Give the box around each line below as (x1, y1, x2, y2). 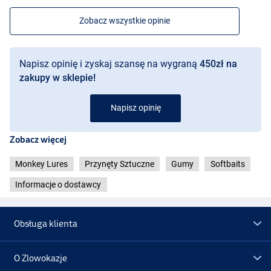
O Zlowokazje (14, 252, 68, 263)
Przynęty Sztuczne (85, 159, 154, 169)
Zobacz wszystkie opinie (79, 16, 170, 26)
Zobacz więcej (10, 134, 67, 145)
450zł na (200, 58, 237, 70)
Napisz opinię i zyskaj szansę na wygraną (19, 58, 200, 70)
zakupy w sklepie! (19, 72, 96, 84)
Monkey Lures (15, 159, 68, 169)
